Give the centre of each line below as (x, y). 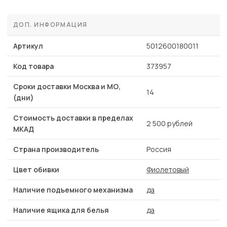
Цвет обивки (36, 170)
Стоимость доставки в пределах (73, 118)
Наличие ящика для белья (61, 210)
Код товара (33, 66)
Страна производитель (56, 149)
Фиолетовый (168, 170)
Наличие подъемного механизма (73, 190)
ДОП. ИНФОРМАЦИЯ (50, 25)
